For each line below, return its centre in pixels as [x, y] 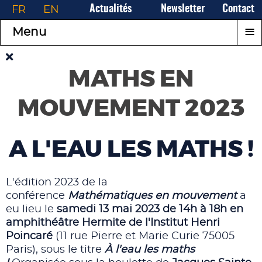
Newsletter [182, 9]
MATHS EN [131, 80]
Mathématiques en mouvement [154, 196]
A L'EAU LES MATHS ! [131, 150]
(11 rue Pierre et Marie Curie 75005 [145, 236]
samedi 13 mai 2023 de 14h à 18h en [150, 209]
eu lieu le [31, 209]
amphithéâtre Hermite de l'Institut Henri [113, 223]
